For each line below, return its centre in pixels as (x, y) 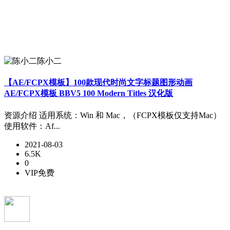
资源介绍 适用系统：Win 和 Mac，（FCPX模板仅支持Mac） (113, 115)
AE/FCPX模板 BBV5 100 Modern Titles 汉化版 (89, 93)
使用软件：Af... (32, 126)
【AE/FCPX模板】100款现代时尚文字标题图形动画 (98, 83)
